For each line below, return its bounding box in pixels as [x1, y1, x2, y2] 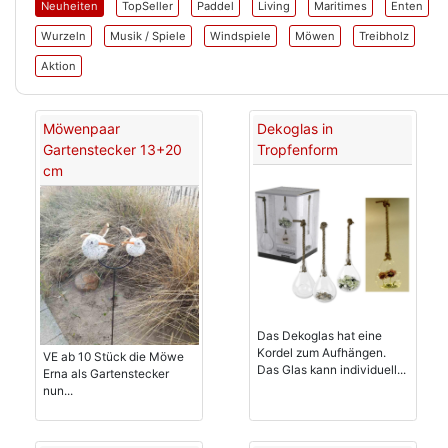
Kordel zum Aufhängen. [256, 345, 386, 360]
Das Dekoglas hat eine [256, 328, 382, 343]
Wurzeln [41, 29, 86, 43]
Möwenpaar [43, 120, 120, 137]
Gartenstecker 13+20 [43, 141, 182, 158]
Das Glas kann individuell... [256, 362, 406, 377]
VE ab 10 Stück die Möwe [43, 349, 184, 364]
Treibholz [359, 29, 409, 43]
